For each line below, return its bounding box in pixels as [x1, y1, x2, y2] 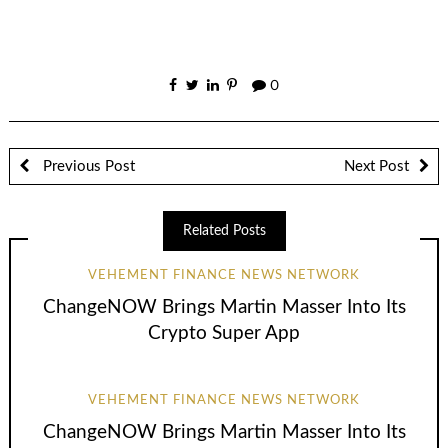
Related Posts [182, 223, 266, 238]
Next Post [344, 158, 409, 174]
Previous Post [38, 158, 135, 174]
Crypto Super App [148, 323, 300, 343]
